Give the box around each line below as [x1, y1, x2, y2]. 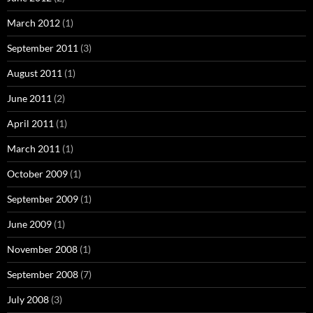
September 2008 [7, 268, 78, 280]
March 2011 [7, 142, 60, 154]
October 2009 [7, 167, 68, 180]
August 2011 [7, 66, 62, 79]
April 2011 [7, 117, 54, 129]
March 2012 [7, 16, 60, 29]
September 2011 [7, 41, 78, 54]
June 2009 [7, 217, 52, 230]
